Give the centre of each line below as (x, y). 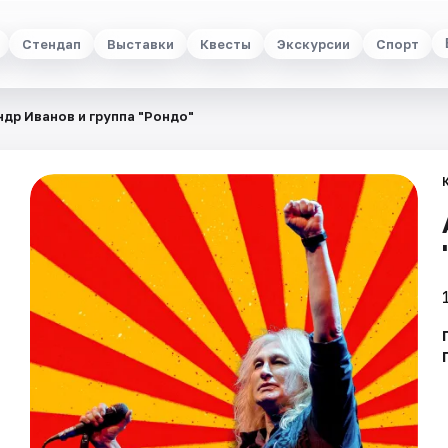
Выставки (140, 43)
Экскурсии (313, 43)
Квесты (225, 43)
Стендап (51, 43)
